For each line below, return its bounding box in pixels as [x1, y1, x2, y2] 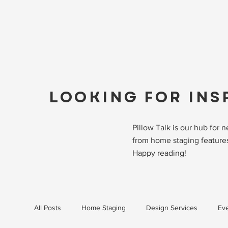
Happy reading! [132, 149, 186, 158]
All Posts [34, 203, 62, 212]
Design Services [146, 203, 198, 212]
